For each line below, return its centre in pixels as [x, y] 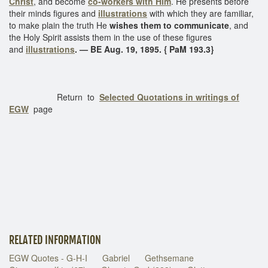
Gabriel [116, 258]
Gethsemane [169, 258]
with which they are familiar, [200, 13]
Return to [54, 97]
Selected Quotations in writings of [169, 97]
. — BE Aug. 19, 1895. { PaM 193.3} [145, 49]
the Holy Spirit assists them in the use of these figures [110, 37]
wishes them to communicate [169, 25]
